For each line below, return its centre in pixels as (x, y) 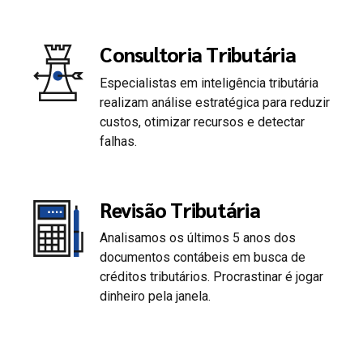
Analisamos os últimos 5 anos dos (198, 237)
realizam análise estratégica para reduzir (215, 102)
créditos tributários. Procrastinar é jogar (212, 276)
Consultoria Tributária (198, 54)
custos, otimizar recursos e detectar (203, 122)
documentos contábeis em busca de (203, 257)
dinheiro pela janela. (156, 296)
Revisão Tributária (180, 209)
